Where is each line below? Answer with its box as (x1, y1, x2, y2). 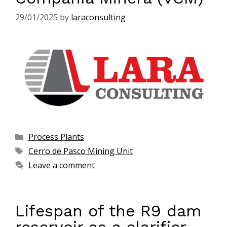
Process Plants (28, 131, 84, 143)
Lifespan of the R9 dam (15, 201, 201, 221)
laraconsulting (71, 11, 126, 23)
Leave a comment (28, 160, 95, 171)
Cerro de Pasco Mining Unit (28, 145, 133, 157)
